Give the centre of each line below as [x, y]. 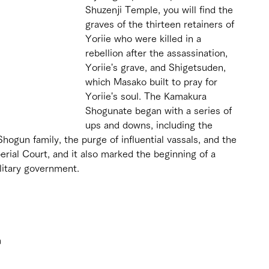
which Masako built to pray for [153, 81]
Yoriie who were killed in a [145, 38]
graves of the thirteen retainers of [161, 24]
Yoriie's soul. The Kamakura [147, 96]
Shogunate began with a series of [160, 110]
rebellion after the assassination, [158, 53]
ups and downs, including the [150, 125]
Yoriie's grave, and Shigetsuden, [157, 67]
